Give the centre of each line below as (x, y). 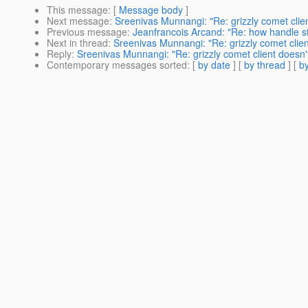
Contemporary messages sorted (117, 65)
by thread (265, 65)
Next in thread (77, 43)
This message (77, 10)
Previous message (87, 32)
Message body (151, 10)
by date (214, 65)
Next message (78, 21)
